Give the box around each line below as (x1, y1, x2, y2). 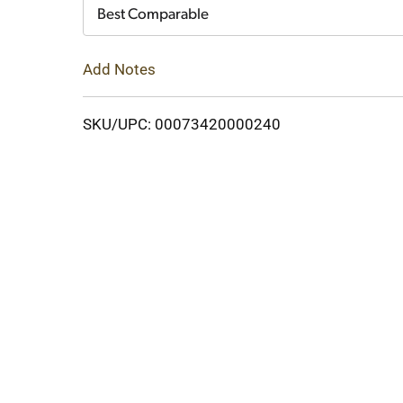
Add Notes (83, 59, 156, 78)
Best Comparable (97, 7, 209, 22)
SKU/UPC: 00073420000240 (83, 114, 281, 133)
